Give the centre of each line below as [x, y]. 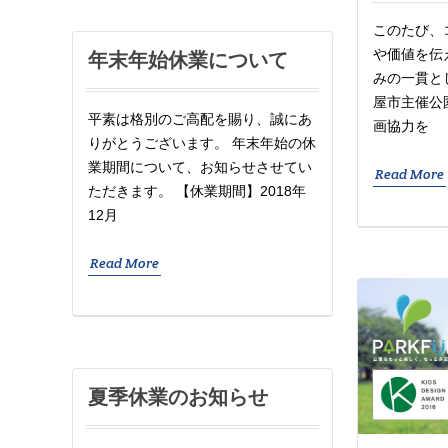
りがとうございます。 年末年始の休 [202, 142]
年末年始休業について [188, 59]
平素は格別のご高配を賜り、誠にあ [200, 118]
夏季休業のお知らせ [178, 396]
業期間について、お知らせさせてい [200, 166]
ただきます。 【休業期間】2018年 [197, 190]
